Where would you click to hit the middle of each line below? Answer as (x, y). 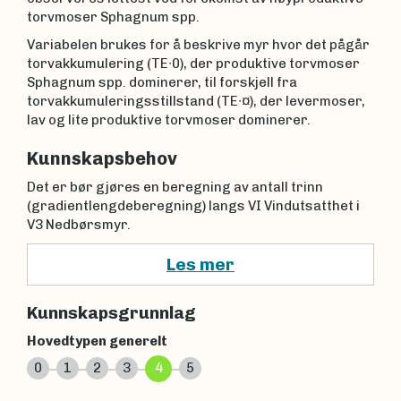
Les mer (200, 265)
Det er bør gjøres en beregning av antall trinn (175, 187)
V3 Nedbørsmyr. (79, 224)
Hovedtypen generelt (97, 341)
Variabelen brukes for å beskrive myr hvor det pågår (198, 45)
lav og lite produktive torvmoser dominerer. (169, 120)
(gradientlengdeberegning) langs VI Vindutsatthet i (193, 205)
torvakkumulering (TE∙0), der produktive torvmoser (193, 64)
